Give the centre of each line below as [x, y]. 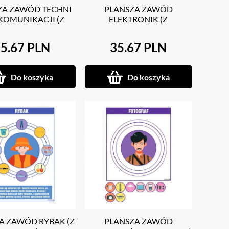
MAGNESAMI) [139, 30]
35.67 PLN [139, 48]
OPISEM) [22, 30]
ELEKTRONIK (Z [139, 19]
